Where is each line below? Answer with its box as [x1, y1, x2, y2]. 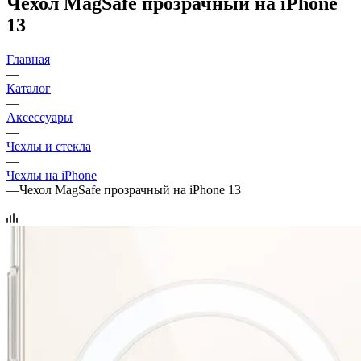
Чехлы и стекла [6, 139, 91, 153]
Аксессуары [6, 110, 73, 124]
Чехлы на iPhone [6, 168, 97, 182]
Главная [6, 52, 50, 66]
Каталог [6, 81, 51, 95]
